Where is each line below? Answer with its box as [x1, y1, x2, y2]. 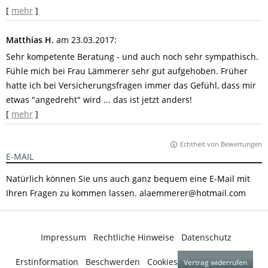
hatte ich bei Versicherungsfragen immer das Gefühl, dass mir [6, 80, 256, 91]
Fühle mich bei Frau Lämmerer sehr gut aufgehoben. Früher [6, 65, 248, 77]
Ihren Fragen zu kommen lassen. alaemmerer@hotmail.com [6, 187, 246, 199]
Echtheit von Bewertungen [180, 139, 262, 148]
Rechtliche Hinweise [93, 232, 174, 243]
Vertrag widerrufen [183, 258, 247, 267]
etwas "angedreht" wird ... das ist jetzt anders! [6, 94, 192, 105]
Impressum [41, 232, 86, 243]
